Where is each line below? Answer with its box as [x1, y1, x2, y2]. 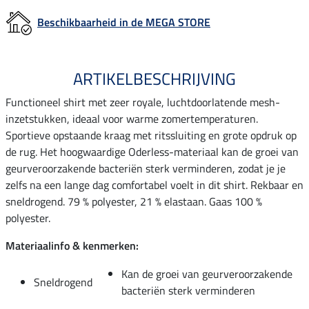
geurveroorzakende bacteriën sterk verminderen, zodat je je [6, 159, 286, 177]
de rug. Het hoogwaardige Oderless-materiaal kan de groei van [6, 143, 299, 160]
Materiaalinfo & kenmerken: [6, 237, 139, 254]
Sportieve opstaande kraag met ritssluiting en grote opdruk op [6, 126, 297, 143]
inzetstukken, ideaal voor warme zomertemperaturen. [6, 110, 258, 127]
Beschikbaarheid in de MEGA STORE [37, 13, 210, 30]
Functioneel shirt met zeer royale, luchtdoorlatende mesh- [6, 93, 280, 110]
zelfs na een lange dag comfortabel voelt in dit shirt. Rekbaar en [6, 176, 303, 193]
